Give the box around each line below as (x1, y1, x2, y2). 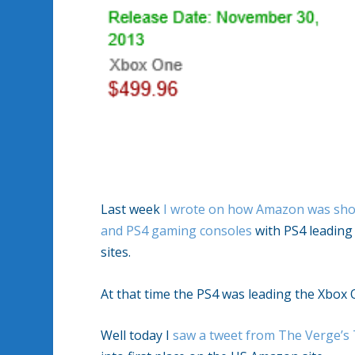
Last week (101, 200, 164, 219)
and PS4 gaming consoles (101, 222, 253, 240)
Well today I (101, 326, 174, 345)
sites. (101, 243, 132, 261)
